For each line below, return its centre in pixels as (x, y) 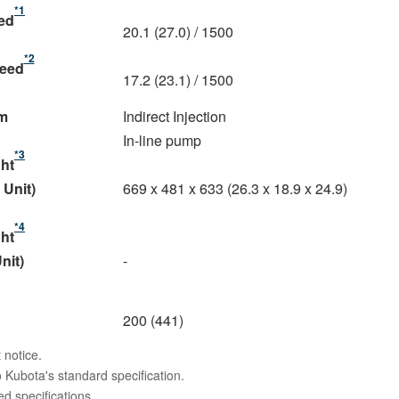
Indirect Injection (175, 116)
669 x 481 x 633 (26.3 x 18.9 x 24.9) (235, 188)
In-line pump (162, 140)
